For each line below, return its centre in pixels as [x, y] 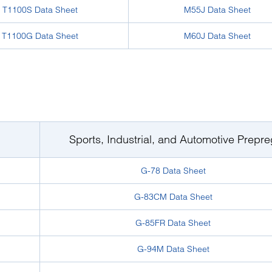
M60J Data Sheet [217, 36]
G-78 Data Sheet [173, 171]
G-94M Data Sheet [173, 249]
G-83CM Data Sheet [173, 197]
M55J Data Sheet [217, 10]
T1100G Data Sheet [40, 36]
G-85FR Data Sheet [173, 223]
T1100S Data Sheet [40, 10]
